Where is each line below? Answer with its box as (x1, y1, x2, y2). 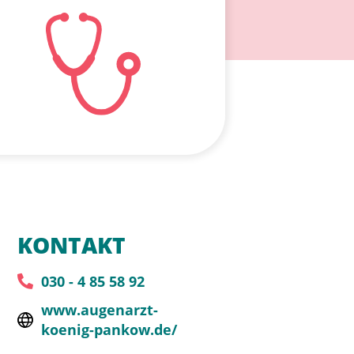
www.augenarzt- (41, 299, 158, 319)
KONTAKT (17, 229, 126, 260)
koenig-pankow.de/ (41, 319, 177, 339)
